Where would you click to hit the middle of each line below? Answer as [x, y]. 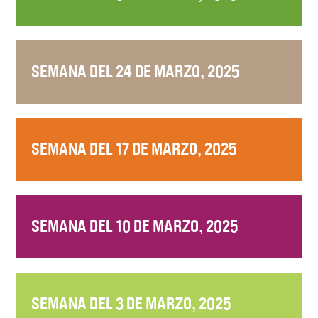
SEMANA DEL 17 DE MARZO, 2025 [134, 149]
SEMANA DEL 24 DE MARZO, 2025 [136, 71]
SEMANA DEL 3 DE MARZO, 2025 [131, 303]
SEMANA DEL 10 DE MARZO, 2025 [135, 226]
